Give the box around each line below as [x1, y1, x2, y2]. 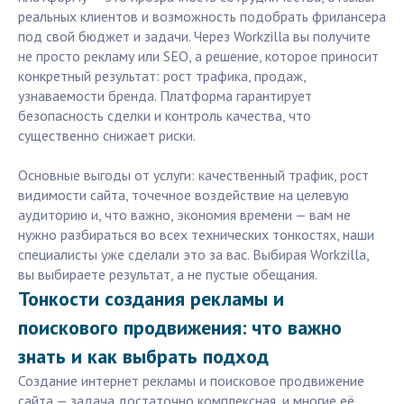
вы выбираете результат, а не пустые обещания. [18, 265, 317, 284]
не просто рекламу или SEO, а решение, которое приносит [18, 47, 379, 66]
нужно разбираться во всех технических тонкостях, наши [18, 225, 374, 244]
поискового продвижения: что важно [18, 315, 342, 341]
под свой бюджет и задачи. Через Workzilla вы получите [18, 27, 371, 46]
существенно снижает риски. [18, 126, 196, 145]
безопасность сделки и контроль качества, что [18, 106, 311, 125]
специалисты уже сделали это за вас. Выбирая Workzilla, [18, 245, 369, 264]
